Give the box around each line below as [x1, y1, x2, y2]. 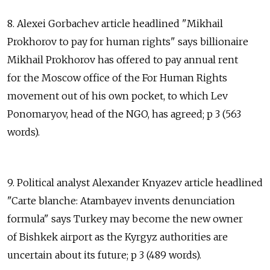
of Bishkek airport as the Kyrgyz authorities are [7, 231, 228, 243]
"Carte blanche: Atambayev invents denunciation [7, 195, 235, 207]
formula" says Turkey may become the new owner [7, 213, 243, 225]
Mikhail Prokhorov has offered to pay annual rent [7, 54, 238, 66]
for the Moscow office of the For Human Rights [7, 72, 227, 84]
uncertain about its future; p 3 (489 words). [7, 249, 201, 262]
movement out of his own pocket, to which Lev [7, 90, 228, 102]
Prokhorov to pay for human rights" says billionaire [7, 36, 248, 48]
